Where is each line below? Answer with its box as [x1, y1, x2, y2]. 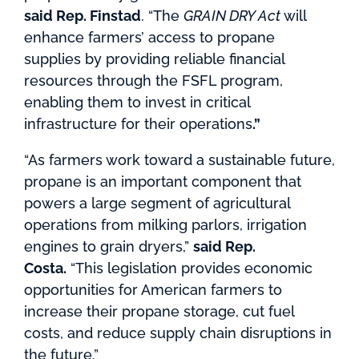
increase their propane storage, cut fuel [24, 303, 294, 320]
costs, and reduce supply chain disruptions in [24, 325, 332, 341]
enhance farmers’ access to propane [24, 29, 275, 46]
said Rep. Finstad [24, 7, 141, 24]
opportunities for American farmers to [24, 281, 282, 298]
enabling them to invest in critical [24, 94, 250, 111]
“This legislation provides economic [67, 260, 313, 276]
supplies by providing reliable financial [24, 50, 284, 67]
